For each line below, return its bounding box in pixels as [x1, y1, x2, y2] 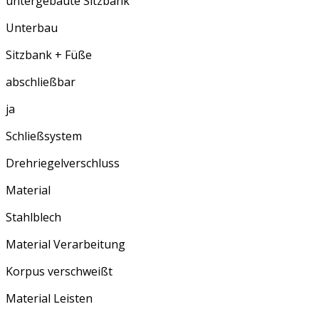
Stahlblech [6, 209, 61, 226]
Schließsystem [6, 128, 82, 145]
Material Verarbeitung [6, 236, 125, 253]
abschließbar [6, 74, 75, 90]
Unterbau [6, 20, 58, 36]
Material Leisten [6, 291, 93, 307]
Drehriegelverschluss [6, 155, 120, 172]
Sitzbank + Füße [6, 47, 92, 63]
